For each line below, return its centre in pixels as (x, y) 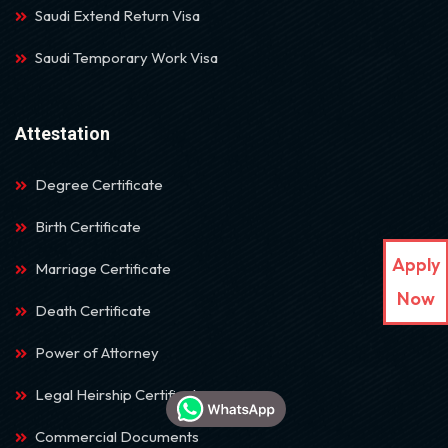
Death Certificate (93, 310)
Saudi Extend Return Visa (117, 15)
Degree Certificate (99, 184)
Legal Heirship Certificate (120, 394)
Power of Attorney (97, 352)
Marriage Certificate (103, 268)
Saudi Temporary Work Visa (126, 57)
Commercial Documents (117, 436)
